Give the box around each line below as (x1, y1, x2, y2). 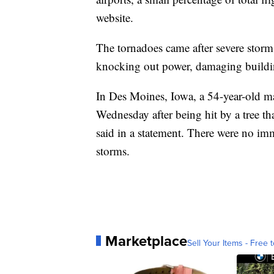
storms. (96, 143, 130, 158)
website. (96, 9, 133, 25)
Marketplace (105, 229, 187, 251)
